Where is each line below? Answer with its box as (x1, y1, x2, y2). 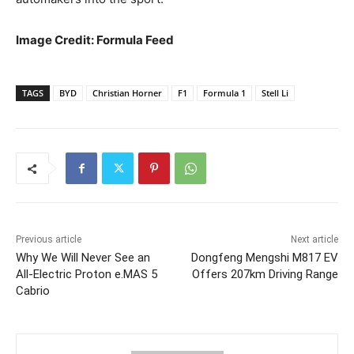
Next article (290, 234, 338, 246)
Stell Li (262, 87, 288, 100)
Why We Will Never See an (16, 250, 150, 265)
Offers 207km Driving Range (191, 267, 338, 282)
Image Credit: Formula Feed (16, 32, 174, 48)
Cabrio (16, 284, 50, 299)
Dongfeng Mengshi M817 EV (190, 250, 338, 265)
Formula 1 (203, 87, 246, 100)
